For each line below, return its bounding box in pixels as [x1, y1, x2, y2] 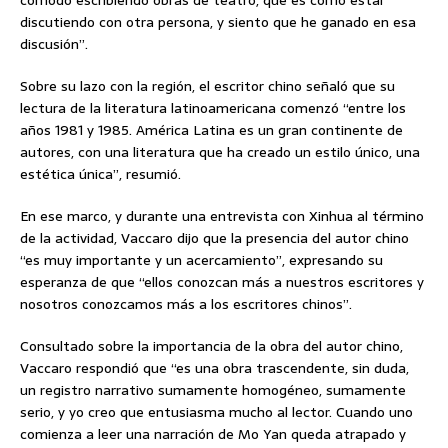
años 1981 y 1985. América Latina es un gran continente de [20, 118, 403, 141]
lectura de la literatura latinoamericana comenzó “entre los [20, 96, 406, 119]
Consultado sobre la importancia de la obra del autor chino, [20, 334, 403, 357]
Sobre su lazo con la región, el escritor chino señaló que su [20, 74, 395, 97]
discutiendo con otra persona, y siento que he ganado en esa [20, 10, 416, 33]
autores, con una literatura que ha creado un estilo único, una [20, 140, 420, 163]
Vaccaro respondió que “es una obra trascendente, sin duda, [20, 356, 409, 379]
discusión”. [20, 32, 88, 55]
